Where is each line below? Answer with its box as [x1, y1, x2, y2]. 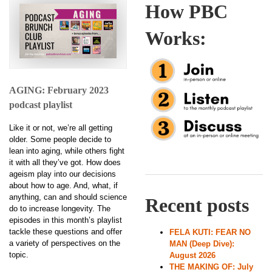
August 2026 [169, 250, 216, 260]
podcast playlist [9, 99, 72, 110]
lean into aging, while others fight [9, 146, 124, 155]
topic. [9, 250, 29, 259]
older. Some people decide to [9, 134, 111, 144]
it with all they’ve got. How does [9, 157, 121, 167]
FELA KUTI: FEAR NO [169, 227, 251, 237]
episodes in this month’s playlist [9, 215, 122, 225]
